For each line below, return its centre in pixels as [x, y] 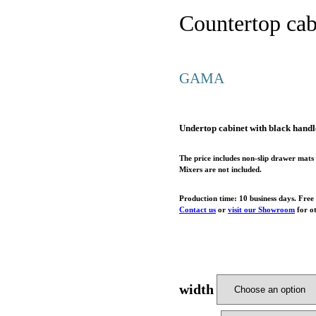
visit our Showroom [261, 209]
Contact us [197, 209]
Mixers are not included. [220, 169]
